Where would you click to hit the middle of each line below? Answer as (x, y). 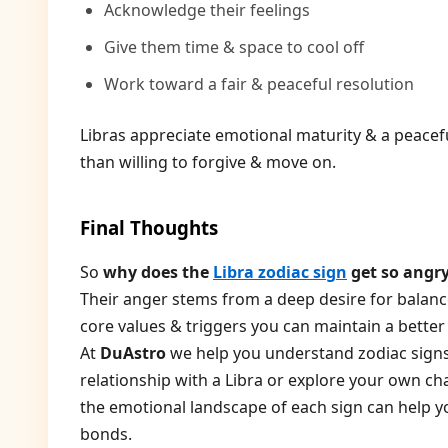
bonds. (106, 434)
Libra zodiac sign (280, 272)
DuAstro (133, 353)
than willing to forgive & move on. (208, 162)
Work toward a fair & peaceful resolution (259, 84)
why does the (158, 272)
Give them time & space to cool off (234, 47)
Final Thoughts (149, 227)
